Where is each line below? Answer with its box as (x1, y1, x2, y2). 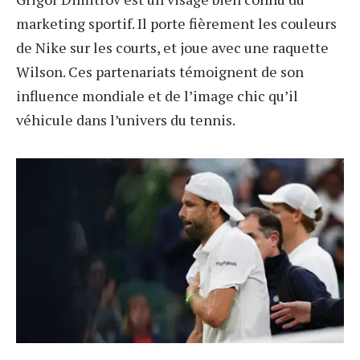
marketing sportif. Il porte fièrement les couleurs (16, 13, 337, 33)
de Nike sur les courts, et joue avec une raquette (16, 37, 329, 57)
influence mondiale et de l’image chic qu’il (16, 85, 298, 105)
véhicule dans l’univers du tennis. (16, 109, 235, 129)
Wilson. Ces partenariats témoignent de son (16, 61, 304, 81)
